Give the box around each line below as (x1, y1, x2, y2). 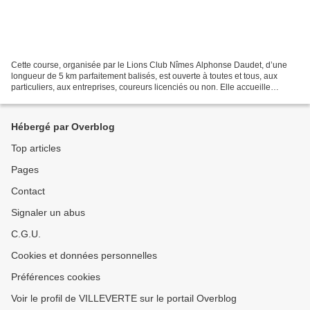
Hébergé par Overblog (11, 121, 115, 132)
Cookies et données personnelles (11, 250, 157, 261)
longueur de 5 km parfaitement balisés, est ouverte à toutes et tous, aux (11, 71, 277, 81)
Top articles (11, 143, 61, 154)
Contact (11, 185, 45, 197)
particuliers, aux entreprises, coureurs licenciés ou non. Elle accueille (11, 82, 271, 92)
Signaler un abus (11, 207, 85, 218)
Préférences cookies (11, 271, 100, 282)
